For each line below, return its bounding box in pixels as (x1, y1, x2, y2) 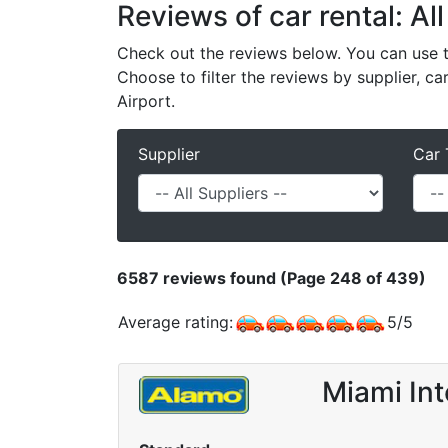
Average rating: (118, 311, 233, 332)
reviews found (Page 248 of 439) (159, 267, 426, 288)
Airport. (117, 90, 175, 111)
